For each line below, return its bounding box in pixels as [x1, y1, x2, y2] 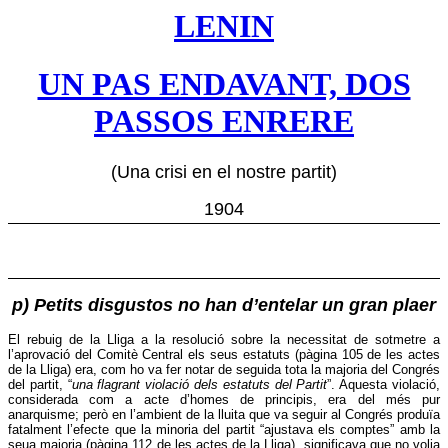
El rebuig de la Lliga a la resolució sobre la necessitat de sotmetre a [8, 332, 440, 348]
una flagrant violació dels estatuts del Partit [71, 377, 328, 393]
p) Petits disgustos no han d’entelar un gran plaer [12, 295, 436, 316]
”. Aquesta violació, [327, 377, 441, 393]
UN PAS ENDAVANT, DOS [37, 66, 411, 103]
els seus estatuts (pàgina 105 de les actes [188, 347, 441, 363]
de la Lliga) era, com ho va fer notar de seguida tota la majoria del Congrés [8, 362, 440, 378]
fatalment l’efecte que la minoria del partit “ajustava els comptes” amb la [8, 422, 440, 438]
